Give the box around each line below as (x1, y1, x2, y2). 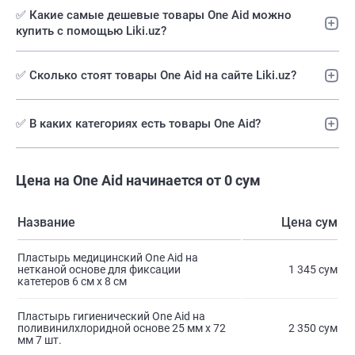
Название (17, 215, 75, 231)
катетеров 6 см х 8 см (17, 275, 127, 288)
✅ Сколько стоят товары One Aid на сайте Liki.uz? (16, 68, 296, 83)
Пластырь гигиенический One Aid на (17, 310, 205, 323)
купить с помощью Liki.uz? (16, 24, 166, 39)
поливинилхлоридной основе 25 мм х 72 (17, 322, 226, 335)
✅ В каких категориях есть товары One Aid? (16, 116, 261, 132)
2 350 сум (288, 322, 338, 335)
